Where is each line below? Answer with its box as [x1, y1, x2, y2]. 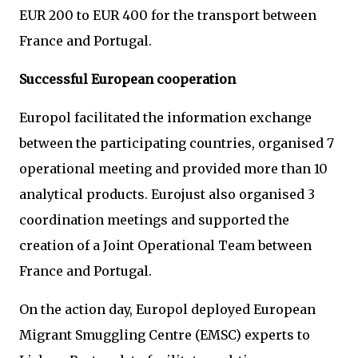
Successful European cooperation [19, 71, 236, 87]
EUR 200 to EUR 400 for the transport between [19, 7, 316, 23]
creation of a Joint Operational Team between [19, 237, 312, 253]
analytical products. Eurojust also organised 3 [19, 186, 315, 202]
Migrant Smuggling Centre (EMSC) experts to [19, 327, 310, 343]
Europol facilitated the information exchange [19, 109, 312, 125]
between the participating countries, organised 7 [19, 135, 334, 151]
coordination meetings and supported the [19, 212, 289, 228]
